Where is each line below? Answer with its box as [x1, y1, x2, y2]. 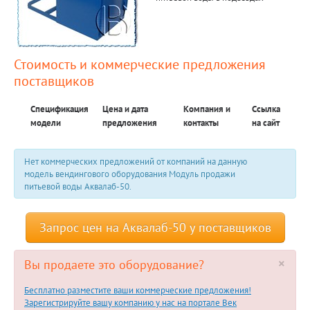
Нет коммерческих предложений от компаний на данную [24, 155, 247, 167]
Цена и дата [102, 102, 148, 115]
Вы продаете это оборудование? [24, 257, 204, 273]
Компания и [183, 102, 230, 115]
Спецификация [30, 102, 89, 115]
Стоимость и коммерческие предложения [14, 55, 266, 73]
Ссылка [252, 102, 280, 115]
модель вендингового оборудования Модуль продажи [24, 167, 235, 180]
